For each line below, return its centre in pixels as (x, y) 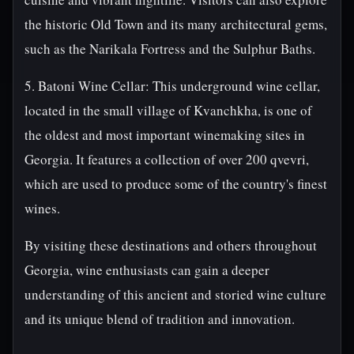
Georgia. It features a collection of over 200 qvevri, (167, 159)
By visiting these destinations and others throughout (171, 245)
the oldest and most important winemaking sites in (165, 135)
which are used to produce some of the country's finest (176, 184)
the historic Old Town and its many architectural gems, (176, 24)
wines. (42, 208)
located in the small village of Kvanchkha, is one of (168, 110)
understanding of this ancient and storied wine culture (175, 294)
